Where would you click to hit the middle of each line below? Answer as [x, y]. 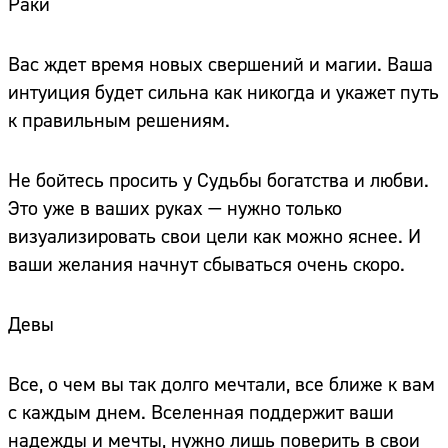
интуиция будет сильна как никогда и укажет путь [223, 93]
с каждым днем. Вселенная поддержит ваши [201, 413]
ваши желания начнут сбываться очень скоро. [206, 265]
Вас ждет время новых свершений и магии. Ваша [220, 65]
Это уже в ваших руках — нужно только [175, 209]
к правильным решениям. [119, 121]
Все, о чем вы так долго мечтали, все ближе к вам [221, 385]
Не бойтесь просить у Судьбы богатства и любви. [218, 181]
